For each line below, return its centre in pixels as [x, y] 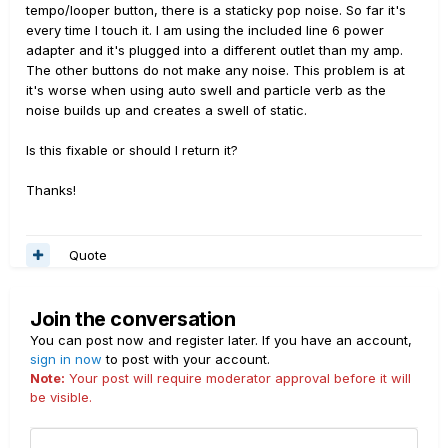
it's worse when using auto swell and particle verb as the [206, 90]
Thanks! [51, 190]
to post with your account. [186, 359]
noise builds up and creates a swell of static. [166, 110]
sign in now [66, 359]
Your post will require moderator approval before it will [238, 378]
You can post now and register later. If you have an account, [221, 340]
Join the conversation [133, 319]
